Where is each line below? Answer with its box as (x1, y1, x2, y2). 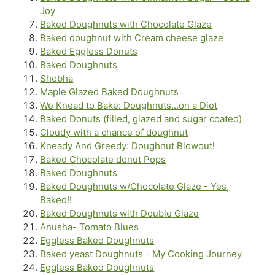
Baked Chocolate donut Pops (40, 153, 166, 166)
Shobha (40, 72, 74, 85)
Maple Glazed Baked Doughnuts (40, 86, 179, 98)
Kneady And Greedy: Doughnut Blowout (40, 140, 213, 152)
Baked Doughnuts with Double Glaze (40, 207, 199, 220)
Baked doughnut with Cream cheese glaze (40, 32, 224, 44)
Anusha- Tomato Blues (40, 221, 139, 233)
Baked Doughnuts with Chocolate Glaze (40, 18, 212, 31)
